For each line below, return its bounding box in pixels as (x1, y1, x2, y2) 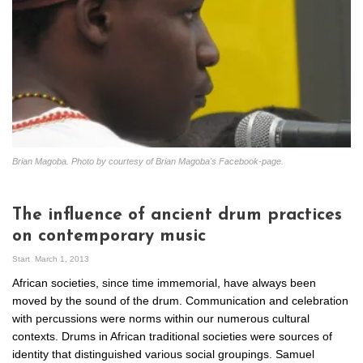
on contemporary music (12, 227, 206, 245)
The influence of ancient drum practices (12, 206, 342, 224)
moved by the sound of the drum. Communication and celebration (12, 293, 348, 307)
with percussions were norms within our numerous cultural (12, 311, 310, 325)
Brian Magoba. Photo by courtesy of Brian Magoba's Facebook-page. (12, 156, 284, 166)
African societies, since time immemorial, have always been (12, 275, 316, 289)
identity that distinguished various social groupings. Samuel (12, 347, 314, 361)
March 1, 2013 (35, 254, 89, 263)
